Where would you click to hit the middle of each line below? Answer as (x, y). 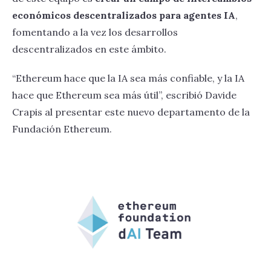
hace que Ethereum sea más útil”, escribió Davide (124, 95)
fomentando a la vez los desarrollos (95, 32)
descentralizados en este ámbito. (90, 49)
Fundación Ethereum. (63, 129)
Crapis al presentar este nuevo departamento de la (131, 112)
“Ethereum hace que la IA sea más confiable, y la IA (128, 78)
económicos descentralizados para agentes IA (124, 15)
